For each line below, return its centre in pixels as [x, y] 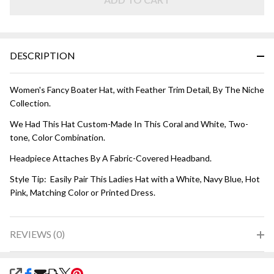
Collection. [30, 103]
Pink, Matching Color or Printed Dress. [83, 192]
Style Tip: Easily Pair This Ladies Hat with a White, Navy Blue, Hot [135, 179]
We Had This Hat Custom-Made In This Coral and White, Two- [129, 124]
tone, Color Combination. [57, 137]
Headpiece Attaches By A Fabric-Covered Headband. [111, 158]
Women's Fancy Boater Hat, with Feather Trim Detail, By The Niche [137, 89]
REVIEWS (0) [37, 234]
